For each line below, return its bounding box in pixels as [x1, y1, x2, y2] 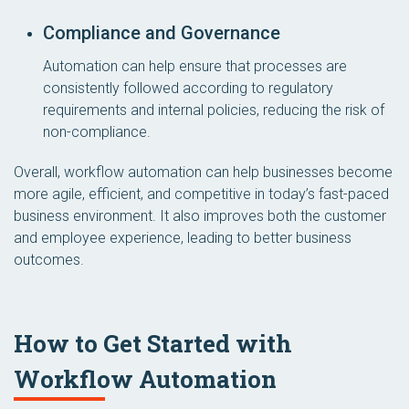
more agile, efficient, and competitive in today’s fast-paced [14, 185, 389, 203]
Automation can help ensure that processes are [43, 58, 347, 75]
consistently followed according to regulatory [43, 79, 333, 97]
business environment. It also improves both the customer [14, 207, 386, 225]
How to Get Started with [14, 328, 292, 359]
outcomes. [14, 251, 84, 268]
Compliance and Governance [43, 22, 280, 44]
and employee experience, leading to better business [14, 229, 351, 246]
